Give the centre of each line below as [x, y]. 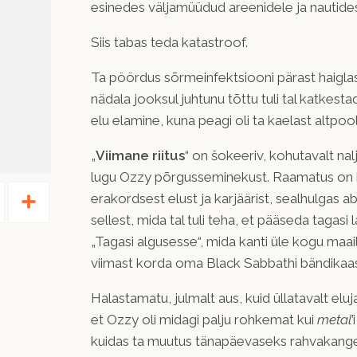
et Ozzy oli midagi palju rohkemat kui [204, 320]
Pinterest [29, 188]
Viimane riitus [140, 156]
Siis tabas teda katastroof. [169, 43]
